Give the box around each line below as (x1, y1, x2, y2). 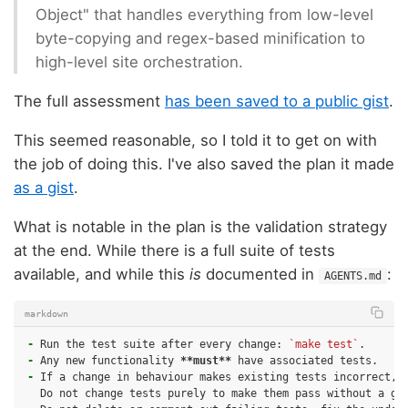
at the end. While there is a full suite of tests (14, 240, 335, 260)
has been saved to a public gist (165, 91, 389, 110)
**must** (180, 354, 231, 368)
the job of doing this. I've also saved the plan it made (14, 154, 394, 173)
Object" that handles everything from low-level (36, 5, 373, 25)
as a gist (14, 178, 74, 197)
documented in (201, 264, 319, 283)
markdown (25, 308, 68, 319)
